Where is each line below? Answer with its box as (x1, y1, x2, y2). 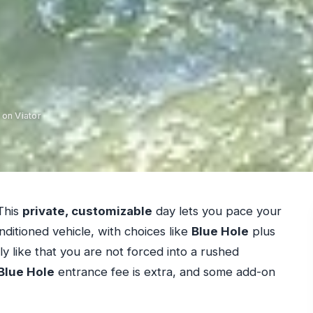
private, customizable (22, 204, 152, 219)
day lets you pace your (152, 204, 282, 219)
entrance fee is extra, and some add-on (54, 265, 275, 279)
